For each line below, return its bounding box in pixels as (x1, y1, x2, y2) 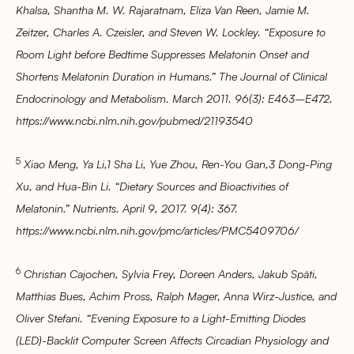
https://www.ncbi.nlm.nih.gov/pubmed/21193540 (16, 112, 253, 127)
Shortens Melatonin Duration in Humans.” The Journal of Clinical (16, 68, 327, 83)
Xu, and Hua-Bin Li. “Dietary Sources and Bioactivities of (16, 178, 288, 193)
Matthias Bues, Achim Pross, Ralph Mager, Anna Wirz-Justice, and (16, 288, 337, 303)
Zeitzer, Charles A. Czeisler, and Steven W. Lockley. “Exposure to (16, 24, 326, 39)
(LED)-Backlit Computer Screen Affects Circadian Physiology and (16, 333, 329, 348)
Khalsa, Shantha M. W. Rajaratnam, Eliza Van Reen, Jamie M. (16, 2, 310, 17)
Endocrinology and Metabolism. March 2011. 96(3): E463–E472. (16, 90, 333, 105)
